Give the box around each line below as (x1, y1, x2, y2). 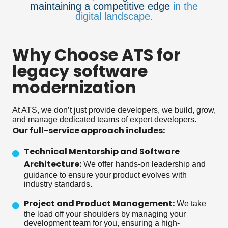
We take (174, 198, 206, 208)
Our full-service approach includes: (12, 124, 165, 136)
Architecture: (23, 158, 81, 170)
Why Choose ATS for (12, 43, 181, 66)
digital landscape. (75, 10, 153, 22)
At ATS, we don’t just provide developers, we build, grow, (12, 105, 216, 115)
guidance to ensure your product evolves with (23, 170, 187, 179)
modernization (12, 75, 136, 99)
